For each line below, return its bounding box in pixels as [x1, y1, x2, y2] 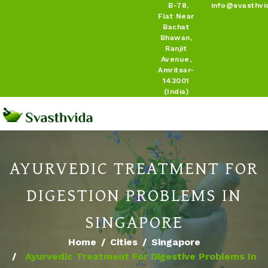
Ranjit [165, 44, 187, 53]
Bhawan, [160, 33, 192, 42]
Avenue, [160, 55, 191, 63]
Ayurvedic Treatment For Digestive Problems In [25, 251, 257, 263]
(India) [163, 87, 188, 96]
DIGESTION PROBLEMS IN [26, 181, 242, 208]
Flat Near [158, 12, 194, 20]
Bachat [163, 23, 190, 31]
